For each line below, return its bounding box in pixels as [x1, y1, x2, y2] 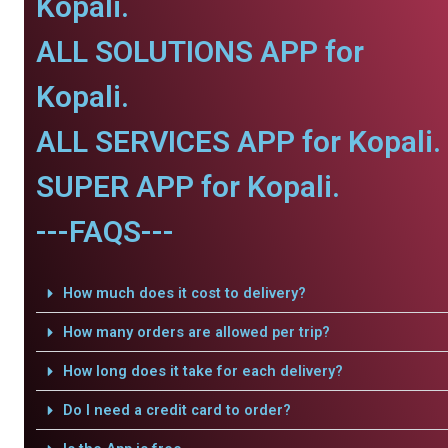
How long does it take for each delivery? [62, 362, 343, 380]
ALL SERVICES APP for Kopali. [36, 124, 441, 159]
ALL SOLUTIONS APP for [36, 34, 364, 69]
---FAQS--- [36, 214, 174, 249]
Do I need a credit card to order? [62, 401, 291, 419]
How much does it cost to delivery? [62, 284, 306, 302]
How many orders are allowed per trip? [62, 323, 330, 341]
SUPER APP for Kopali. [36, 169, 340, 204]
